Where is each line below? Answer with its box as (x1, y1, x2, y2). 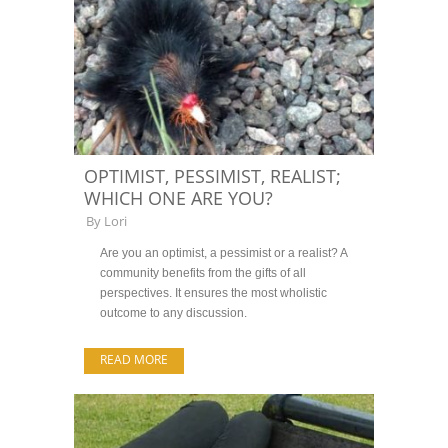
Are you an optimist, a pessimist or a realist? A (100, 247, 347, 259)
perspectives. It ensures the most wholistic (100, 287, 327, 299)
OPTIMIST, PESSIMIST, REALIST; (84, 164, 341, 188)
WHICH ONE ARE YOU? (84, 186, 273, 210)
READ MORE (100, 351, 168, 368)
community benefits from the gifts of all (100, 267, 306, 279)
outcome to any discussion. (100, 307, 247, 319)
